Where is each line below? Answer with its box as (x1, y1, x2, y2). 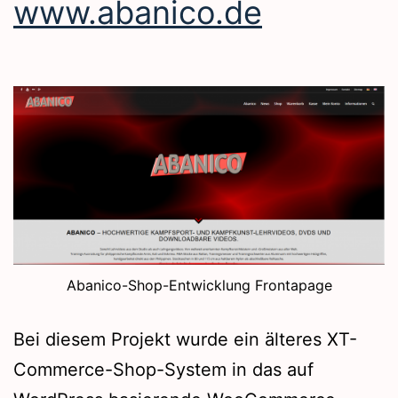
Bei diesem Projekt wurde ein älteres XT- (13, 329, 357, 351)
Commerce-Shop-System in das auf (13, 359, 314, 381)
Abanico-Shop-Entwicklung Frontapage (66, 276, 332, 295)
